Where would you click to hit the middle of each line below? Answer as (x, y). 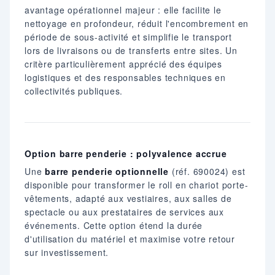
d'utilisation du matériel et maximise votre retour (130, 238)
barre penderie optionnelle (107, 171)
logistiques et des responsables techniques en (125, 77)
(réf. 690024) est (207, 171)
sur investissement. (67, 252)
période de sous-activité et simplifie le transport (128, 37)
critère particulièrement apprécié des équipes (123, 64)
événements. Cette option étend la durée (114, 225)
